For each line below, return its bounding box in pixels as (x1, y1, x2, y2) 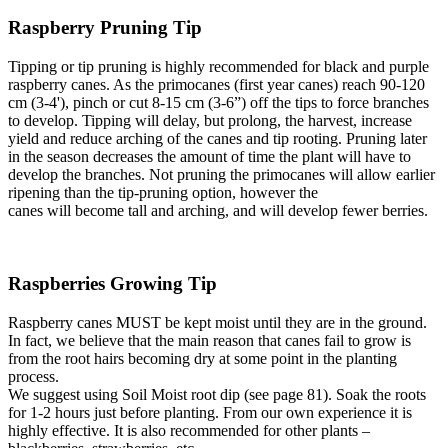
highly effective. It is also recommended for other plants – (8, 421, 370, 439)
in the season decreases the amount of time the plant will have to (8, 148, 411, 166)
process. (8, 367, 59, 385)
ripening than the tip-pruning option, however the (8, 184, 318, 202)
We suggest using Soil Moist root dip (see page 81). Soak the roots (8, 385, 426, 403)
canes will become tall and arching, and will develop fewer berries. (8, 202, 428, 220)
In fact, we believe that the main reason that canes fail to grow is (8, 331, 411, 349)
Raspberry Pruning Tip (8, 17, 202, 39)
